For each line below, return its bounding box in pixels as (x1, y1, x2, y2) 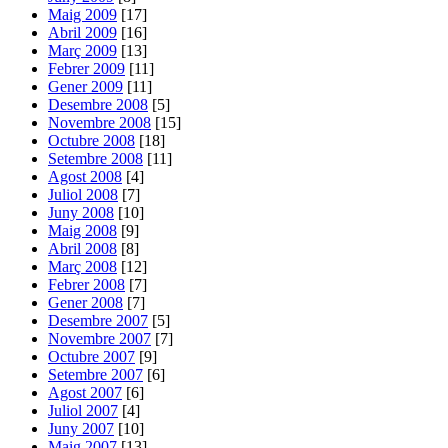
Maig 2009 (48, 5, 117, 23)
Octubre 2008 (48, 131, 135, 149)
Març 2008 (48, 257, 117, 275)
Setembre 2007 (48, 365, 143, 383)
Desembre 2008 (48, 95, 148, 113)
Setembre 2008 (48, 149, 143, 167)
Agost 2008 (48, 167, 122, 185)
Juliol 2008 (48, 185, 118, 203)
